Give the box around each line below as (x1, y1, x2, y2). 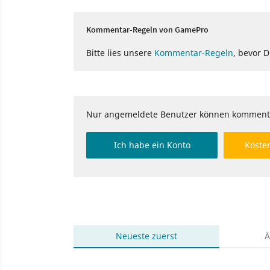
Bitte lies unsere (86, 47, 154, 59)
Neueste (116, 230, 150, 242)
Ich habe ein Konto (113, 139, 190, 151)
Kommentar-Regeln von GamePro (86, 24, 209, 36)
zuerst (149, 230, 178, 242)
